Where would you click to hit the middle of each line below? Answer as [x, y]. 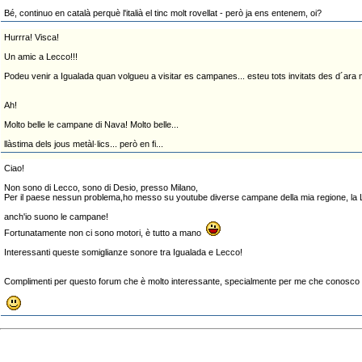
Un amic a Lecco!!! [41, 57]
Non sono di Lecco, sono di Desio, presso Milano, [103, 187]
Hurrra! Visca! [32, 37]
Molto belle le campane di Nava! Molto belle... [91, 124]
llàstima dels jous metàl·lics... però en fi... [84, 144]
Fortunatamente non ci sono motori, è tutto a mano [105, 233]
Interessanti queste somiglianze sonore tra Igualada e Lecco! [123, 252]
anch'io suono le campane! [56, 217]
